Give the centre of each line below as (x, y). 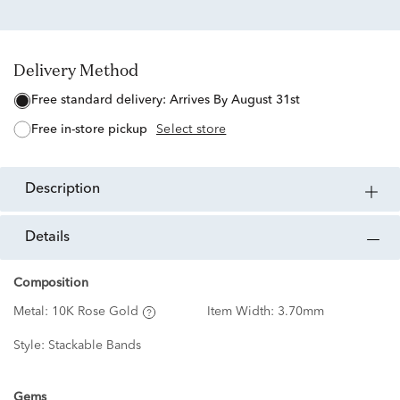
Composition (51, 283)
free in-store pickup (93, 130)
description (68, 190)
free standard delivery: (104, 100)
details (53, 238)
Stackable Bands (95, 346)
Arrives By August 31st (235, 100)
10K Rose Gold (95, 312)
